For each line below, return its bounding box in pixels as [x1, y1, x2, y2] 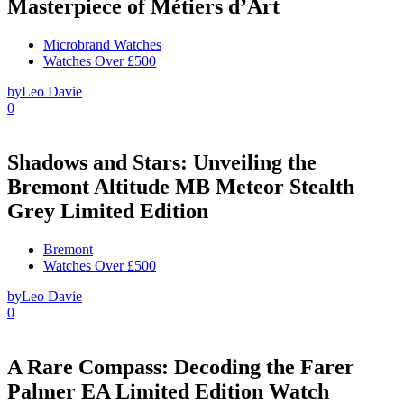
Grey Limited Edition [7, 199, 208, 224]
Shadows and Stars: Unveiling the [7, 151, 317, 175]
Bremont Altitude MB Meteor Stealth [7, 175, 354, 199]
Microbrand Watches [43, 37, 161, 53]
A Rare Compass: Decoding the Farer [7, 354, 354, 379]
